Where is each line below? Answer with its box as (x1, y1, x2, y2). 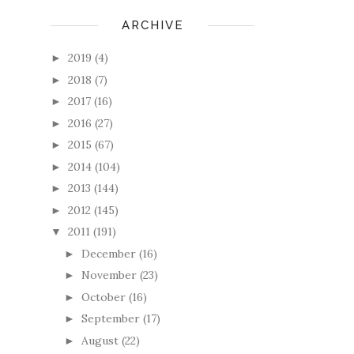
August (81, 333, 119, 348)
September (81, 311, 140, 326)
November (81, 268, 137, 283)
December (81, 246, 136, 261)
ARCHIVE (121, 18, 184, 33)
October (81, 289, 126, 304)
